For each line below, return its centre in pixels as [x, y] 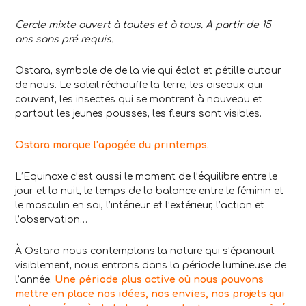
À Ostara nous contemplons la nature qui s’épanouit [145, 251]
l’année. [35, 280]
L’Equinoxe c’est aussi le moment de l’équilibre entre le [146, 177]
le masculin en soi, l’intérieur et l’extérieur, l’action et [140, 206]
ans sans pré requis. [64, 40]
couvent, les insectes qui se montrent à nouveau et [139, 100]
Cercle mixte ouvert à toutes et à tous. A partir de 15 [143, 25]
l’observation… [51, 220]
